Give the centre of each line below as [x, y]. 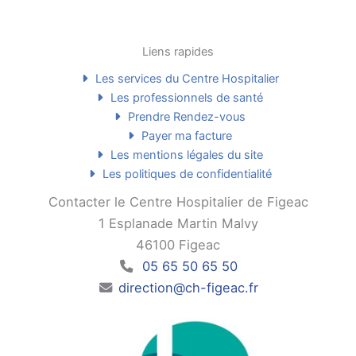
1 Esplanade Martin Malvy [178, 223]
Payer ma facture [186, 136]
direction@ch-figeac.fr [188, 288]
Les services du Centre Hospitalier [185, 79]
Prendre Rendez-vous [186, 117]
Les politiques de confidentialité [185, 174]
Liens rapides [178, 52]
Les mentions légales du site [186, 155]
